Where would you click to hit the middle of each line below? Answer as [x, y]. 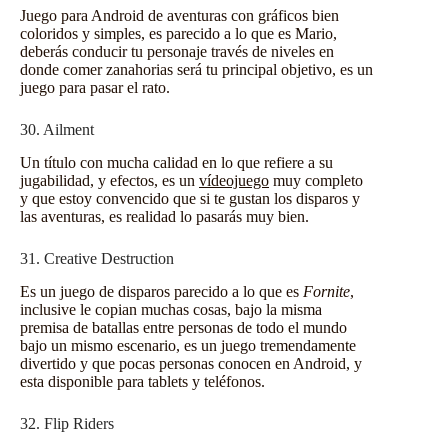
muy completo [316, 180]
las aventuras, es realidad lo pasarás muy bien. [164, 216]
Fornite [326, 291]
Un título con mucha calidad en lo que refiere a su [176, 162]
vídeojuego [234, 180]
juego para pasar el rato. [95, 88]
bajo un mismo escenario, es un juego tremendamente [188, 345]
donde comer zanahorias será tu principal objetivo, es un [196, 70]
